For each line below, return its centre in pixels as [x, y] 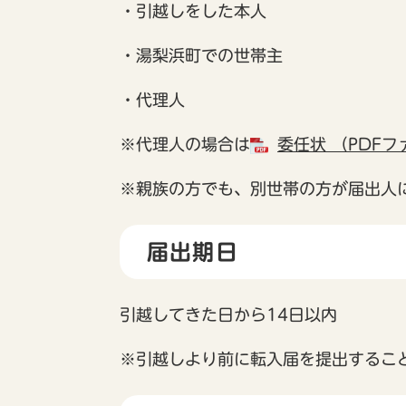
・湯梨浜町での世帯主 [201, 56]
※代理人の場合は [185, 145]
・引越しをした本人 [193, 11]
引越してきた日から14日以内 [228, 315]
